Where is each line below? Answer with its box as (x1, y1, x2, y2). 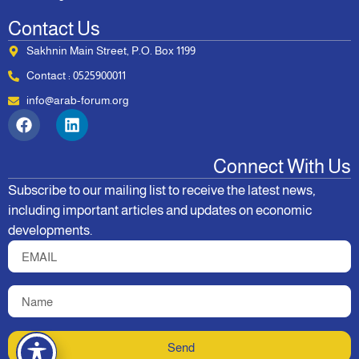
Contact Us (8, 18, 100, 40)
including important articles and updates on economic (8, 203, 312, 219)
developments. (8, 223, 92, 239)
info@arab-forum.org (26, 94, 129, 107)
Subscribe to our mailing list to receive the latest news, (8, 183, 316, 199)
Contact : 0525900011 (26, 69, 126, 83)
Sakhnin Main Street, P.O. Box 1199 (26, 44, 196, 58)
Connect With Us (213, 155, 351, 178)
